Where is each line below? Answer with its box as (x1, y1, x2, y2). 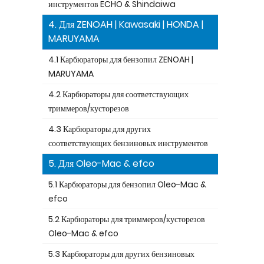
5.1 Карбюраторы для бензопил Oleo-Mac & (48, 179, 206, 190)
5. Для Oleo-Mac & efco (48, 157, 154, 170)
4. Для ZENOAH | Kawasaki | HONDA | (48, 18, 203, 31)
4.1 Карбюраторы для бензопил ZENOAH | (48, 54, 193, 65)
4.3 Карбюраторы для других (48, 123, 151, 135)
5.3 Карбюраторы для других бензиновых (48, 248, 194, 260)
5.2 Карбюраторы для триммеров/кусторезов (48, 213, 205, 225)
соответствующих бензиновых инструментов (48, 137, 208, 149)
